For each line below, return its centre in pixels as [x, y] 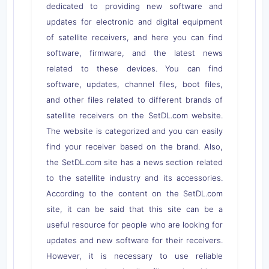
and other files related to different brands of [134, 99]
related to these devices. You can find [134, 68]
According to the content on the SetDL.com [134, 193]
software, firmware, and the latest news [134, 53]
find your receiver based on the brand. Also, [134, 146]
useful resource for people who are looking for [134, 224]
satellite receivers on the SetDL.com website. [134, 115]
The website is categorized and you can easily [134, 131]
